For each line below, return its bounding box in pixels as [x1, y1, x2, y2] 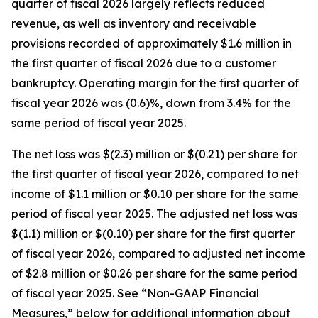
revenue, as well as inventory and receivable [11, 16, 256, 31]
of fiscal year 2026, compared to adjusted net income [11, 246, 305, 261]
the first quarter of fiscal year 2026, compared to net [11, 167, 299, 181]
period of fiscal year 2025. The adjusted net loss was [11, 207, 297, 221]
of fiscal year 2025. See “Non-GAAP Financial [11, 286, 259, 300]
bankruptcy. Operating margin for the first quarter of [11, 76, 299, 90]
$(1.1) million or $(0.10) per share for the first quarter [11, 226, 295, 241]
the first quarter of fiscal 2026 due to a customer [11, 56, 276, 70]
